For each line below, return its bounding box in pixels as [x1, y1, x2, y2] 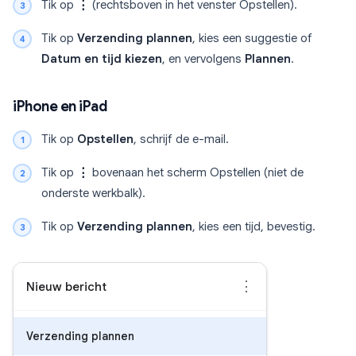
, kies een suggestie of [192, 31, 312, 46]
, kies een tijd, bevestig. [192, 219, 315, 234]
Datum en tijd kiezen [41, 52, 162, 67]
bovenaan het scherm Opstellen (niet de [89, 165, 304, 180]
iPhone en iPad [13, 98, 106, 116]
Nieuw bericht [26, 279, 106, 294]
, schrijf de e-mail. [133, 132, 229, 147]
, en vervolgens [162, 52, 245, 67]
